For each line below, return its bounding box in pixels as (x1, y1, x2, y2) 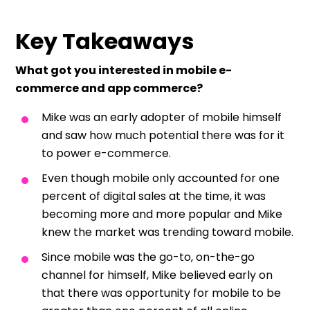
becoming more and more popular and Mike (42, 206, 282, 222)
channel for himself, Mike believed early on (42, 266, 273, 283)
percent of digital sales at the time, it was (42, 188, 266, 204)
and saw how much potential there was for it (42, 127, 284, 143)
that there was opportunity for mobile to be (42, 284, 281, 301)
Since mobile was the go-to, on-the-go (42, 248, 255, 265)
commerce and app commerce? (15, 80, 203, 96)
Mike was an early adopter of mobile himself (42, 109, 282, 125)
